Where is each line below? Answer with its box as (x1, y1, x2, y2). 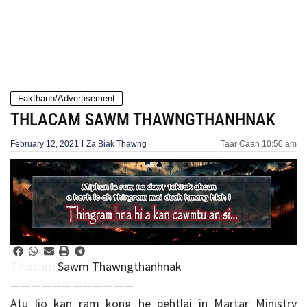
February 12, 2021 (10, 139, 79, 149)
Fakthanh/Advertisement (18, 93, 115, 103)
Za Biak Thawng (86, 139, 147, 149)
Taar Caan (221, 139, 260, 149)
